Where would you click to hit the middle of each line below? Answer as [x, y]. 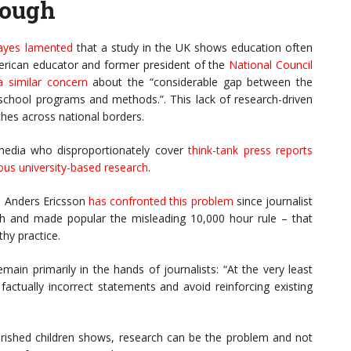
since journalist [273, 201]
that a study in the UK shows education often [193, 48]
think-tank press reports [251, 150]
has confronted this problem [161, 201]
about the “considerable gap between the [200, 82]
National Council [271, 65]
